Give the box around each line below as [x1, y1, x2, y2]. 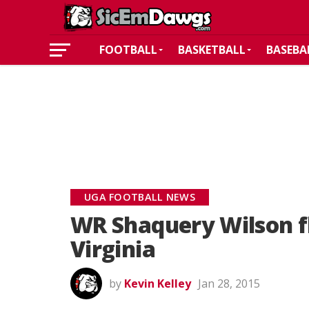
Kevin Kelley [124, 276, 191, 291]
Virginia [70, 234, 155, 263]
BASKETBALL [178, 42, 246, 57]
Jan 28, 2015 [198, 276, 260, 291]
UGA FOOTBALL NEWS [84, 190, 195, 203]
